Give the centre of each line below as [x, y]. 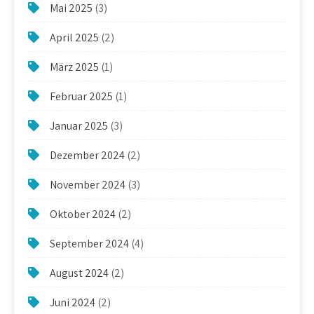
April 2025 [74, 37]
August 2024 [79, 273]
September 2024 [89, 243]
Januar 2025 [79, 125]
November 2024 [88, 184]
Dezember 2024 [87, 155]
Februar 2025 [81, 96]
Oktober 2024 [83, 214]
